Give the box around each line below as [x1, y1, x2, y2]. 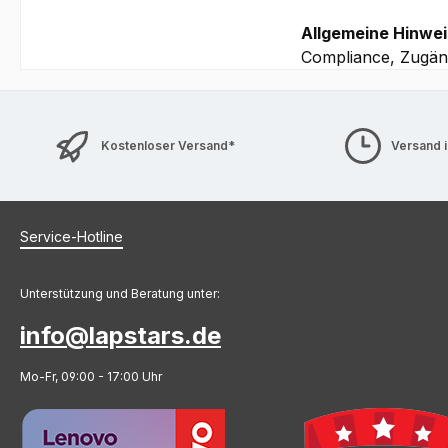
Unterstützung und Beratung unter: [20, 285, 220, 301]
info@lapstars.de [20, 320, 221, 350]
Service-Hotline [20, 227, 123, 245]
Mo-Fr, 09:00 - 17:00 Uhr [20, 368, 162, 384]
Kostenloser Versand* [101, 137, 236, 153]
